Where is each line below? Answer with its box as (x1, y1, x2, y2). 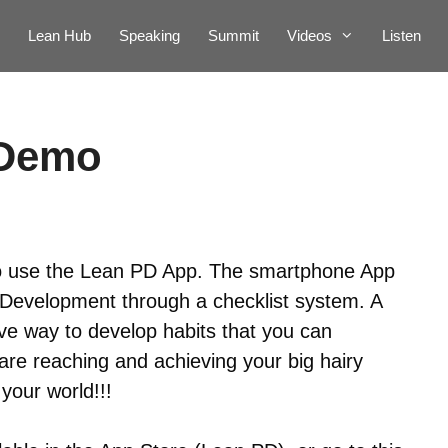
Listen (382, 27, 421, 44)
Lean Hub (28, 27, 91, 44)
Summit (208, 27, 259, 44)
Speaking (119, 27, 180, 44)
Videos (287, 27, 332, 44)
